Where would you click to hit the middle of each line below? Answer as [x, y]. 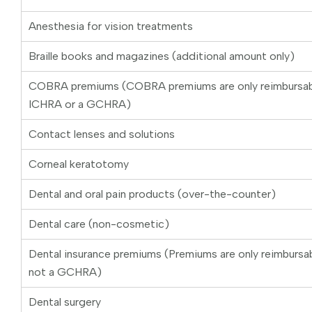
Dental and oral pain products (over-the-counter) [152, 194]
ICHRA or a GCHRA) [80, 104]
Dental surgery [65, 302]
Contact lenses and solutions [102, 134]
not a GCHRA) [65, 272]
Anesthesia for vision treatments [111, 26]
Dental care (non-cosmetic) [99, 224]
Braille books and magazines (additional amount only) [162, 56]
